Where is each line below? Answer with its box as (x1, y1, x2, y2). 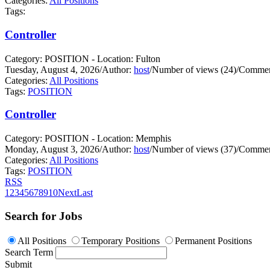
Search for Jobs (5, 209, 82, 222)
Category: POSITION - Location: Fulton (5, 53, 160, 64)
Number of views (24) (152, 64, 236, 75)
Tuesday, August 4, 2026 (5, 64, 99, 75)
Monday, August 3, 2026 (5, 144, 99, 155)
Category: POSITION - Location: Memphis (5, 133, 171, 144)
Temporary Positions (81, 235, 160, 246)
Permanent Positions (175, 235, 252, 246)
